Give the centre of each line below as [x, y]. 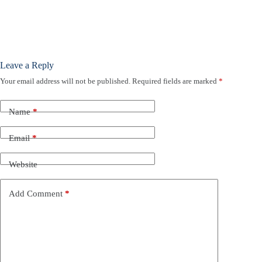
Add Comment [36, 193]
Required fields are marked [175, 81]
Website [23, 164]
